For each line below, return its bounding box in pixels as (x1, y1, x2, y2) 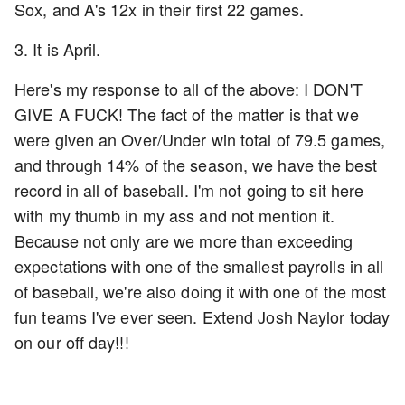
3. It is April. (14, 37, 101, 61)
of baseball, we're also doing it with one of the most (14, 279, 387, 303)
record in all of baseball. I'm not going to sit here (14, 178, 364, 202)
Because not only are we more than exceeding (14, 229, 353, 252)
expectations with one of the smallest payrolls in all (14, 254, 384, 278)
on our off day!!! (14, 330, 129, 353)
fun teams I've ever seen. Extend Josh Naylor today (14, 305, 391, 328)
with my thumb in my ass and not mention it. (14, 203, 335, 227)
